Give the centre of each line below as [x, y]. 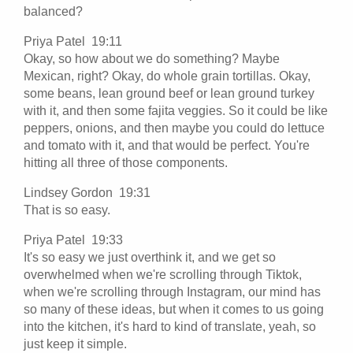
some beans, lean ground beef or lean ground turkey [169, 93]
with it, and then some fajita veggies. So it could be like [176, 110]
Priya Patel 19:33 [76, 240]
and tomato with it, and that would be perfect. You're [167, 145]
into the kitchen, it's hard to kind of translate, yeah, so [170, 326]
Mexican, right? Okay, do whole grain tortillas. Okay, [167, 76]
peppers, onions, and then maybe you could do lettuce [174, 128]
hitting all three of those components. [127, 162]
